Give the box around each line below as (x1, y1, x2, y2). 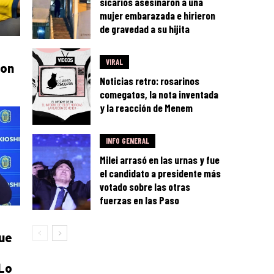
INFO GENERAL (106, 135, 150, 146)
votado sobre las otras (100, 180, 191, 193)
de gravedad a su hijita (100, 23, 190, 35)
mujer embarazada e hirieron (100, 9, 216, 22)
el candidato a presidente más (100, 166, 221, 179)
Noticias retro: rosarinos (100, 75, 200, 87)
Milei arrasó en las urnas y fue (100, 153, 220, 166)
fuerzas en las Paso (100, 193, 180, 206)
